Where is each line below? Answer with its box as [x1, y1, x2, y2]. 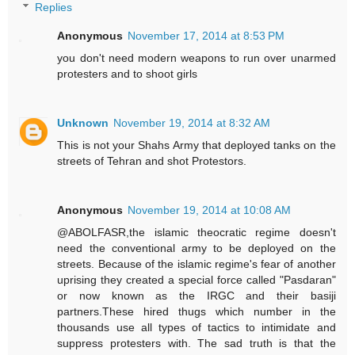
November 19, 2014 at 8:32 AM [113, 116, 271, 130]
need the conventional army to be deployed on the [57, 242, 336, 255]
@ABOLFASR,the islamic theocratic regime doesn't [57, 226, 336, 239]
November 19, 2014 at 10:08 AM [128, 204, 292, 217]
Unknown [57, 116, 109, 130]
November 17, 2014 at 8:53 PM [128, 29, 285, 43]
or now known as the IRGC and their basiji [57, 289, 336, 303]
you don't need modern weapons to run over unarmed [57, 52, 336, 65]
